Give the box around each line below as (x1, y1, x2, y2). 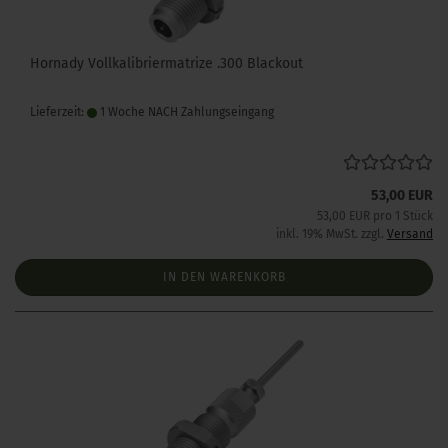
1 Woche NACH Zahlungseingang (97, 105, 274, 119)
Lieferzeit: (30, 105, 87, 119)
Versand (387, 227, 433, 241)
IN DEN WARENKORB (162, 270, 286, 284)
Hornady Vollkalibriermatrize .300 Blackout (30, 55, 303, 72)
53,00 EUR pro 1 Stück (317, 209, 433, 223)
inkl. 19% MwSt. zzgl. (276, 227, 387, 241)
